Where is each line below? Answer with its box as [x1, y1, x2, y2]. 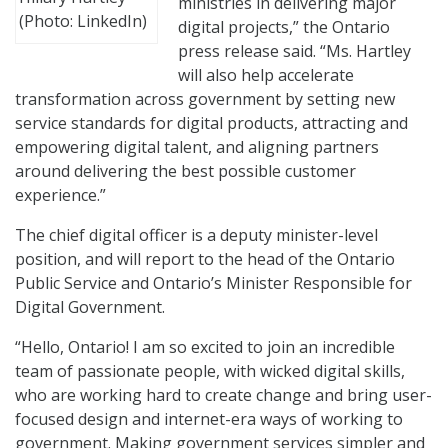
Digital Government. [15, 296, 165, 319]
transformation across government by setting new [15, 88, 395, 111]
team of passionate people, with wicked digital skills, [15, 360, 405, 383]
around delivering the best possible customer [15, 160, 356, 183]
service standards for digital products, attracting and [15, 112, 408, 135]
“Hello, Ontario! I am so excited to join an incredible [15, 336, 395, 359]
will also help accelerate [178, 64, 354, 87]
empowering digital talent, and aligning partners [15, 136, 379, 159]
